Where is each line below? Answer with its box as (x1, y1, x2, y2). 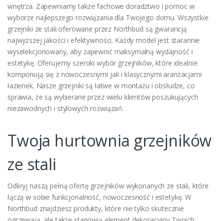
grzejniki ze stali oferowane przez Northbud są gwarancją (7, 24, 187, 34)
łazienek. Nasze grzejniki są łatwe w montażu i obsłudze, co (7, 80, 195, 90)
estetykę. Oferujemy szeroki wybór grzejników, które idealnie (7, 58, 198, 68)
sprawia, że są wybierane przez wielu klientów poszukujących (7, 92, 198, 102)
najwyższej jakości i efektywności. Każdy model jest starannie (7, 35, 200, 45)
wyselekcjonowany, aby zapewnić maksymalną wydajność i (7, 46, 193, 56)
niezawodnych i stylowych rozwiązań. (7, 103, 124, 113)
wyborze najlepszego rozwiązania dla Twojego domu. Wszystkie (7, 12, 209, 22)
